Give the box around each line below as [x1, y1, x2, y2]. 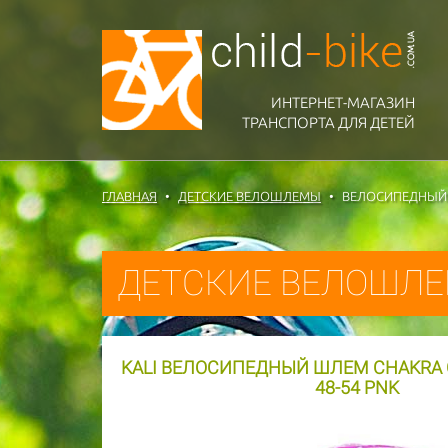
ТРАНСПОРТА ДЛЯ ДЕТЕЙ [242, 114, 415, 131]
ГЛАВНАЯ [102, 189, 157, 203]
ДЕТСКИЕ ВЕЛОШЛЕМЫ [178, 189, 321, 203]
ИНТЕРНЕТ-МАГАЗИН [271, 94, 415, 111]
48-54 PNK [315, 377, 399, 398]
